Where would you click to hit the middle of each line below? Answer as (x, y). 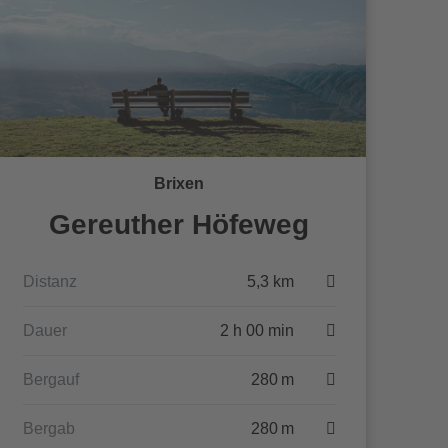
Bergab (48, 428)
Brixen (179, 183)
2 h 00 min (256, 330)
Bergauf (50, 379)
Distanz (49, 281)
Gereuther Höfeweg (179, 224)
